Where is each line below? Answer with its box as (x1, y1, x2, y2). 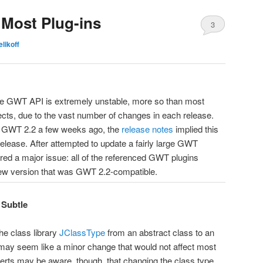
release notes (122, 123, 173, 136)
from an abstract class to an (105, 226, 214, 239)
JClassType (59, 226, 105, 239)
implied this (173, 123, 218, 136)
